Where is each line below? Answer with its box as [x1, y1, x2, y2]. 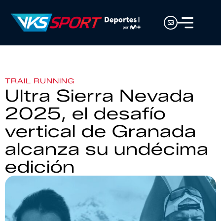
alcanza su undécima [5, 139, 209, 159]
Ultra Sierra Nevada [5, 85, 194, 106]
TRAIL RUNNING [5, 77, 74, 85]
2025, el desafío [5, 103, 166, 124]
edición [5, 156, 75, 177]
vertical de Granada [5, 121, 196, 142]
